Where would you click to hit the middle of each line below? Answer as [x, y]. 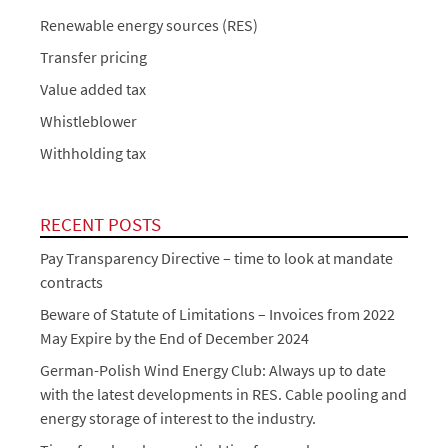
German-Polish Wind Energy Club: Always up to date [213, 370]
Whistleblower [88, 121]
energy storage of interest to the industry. [178, 418]
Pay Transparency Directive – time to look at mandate [216, 258]
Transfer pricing [93, 57]
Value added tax [93, 89]
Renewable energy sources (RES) [149, 25]
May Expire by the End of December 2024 [174, 338]
